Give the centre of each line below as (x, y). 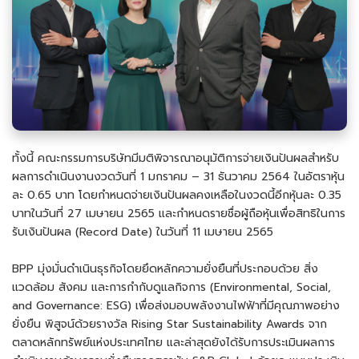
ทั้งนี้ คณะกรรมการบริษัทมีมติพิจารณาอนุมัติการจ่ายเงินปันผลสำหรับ (175, 158)
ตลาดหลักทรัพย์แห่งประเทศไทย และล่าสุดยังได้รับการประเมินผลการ (173, 342)
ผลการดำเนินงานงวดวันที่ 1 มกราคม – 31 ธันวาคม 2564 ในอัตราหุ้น (178, 176)
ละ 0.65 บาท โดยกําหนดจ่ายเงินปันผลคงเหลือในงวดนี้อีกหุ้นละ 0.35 (177, 195)
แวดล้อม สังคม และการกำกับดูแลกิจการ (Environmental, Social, (171, 287)
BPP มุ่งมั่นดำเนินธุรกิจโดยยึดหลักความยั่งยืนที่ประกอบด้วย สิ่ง (165, 268)
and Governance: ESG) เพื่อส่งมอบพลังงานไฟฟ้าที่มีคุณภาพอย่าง (176, 305)
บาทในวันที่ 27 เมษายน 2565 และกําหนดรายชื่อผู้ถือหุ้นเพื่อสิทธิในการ (179, 213)
